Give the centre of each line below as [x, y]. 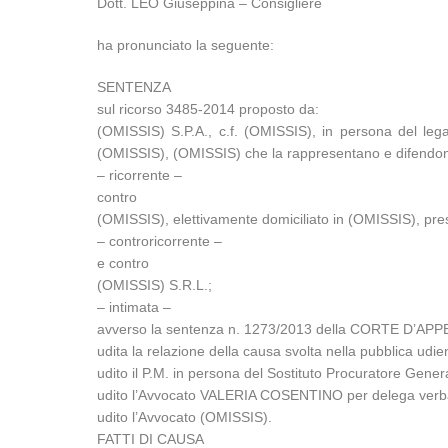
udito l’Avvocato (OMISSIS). [185, 417]
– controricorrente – [160, 241]
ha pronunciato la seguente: [186, 45]
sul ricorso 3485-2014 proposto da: [208, 109]
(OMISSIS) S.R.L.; [155, 285]
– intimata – [134, 307]
